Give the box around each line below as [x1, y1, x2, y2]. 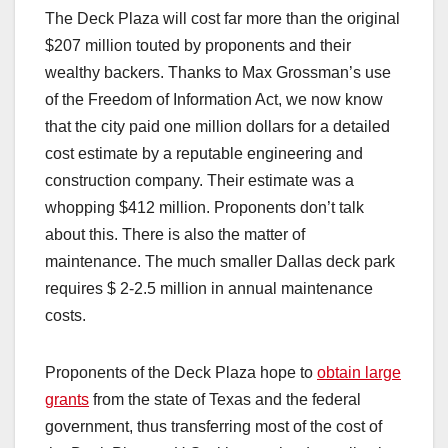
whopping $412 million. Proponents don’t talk [45, 199, 364, 217]
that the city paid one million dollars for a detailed [45, 118, 390, 136]
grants [45, 391, 89, 409]
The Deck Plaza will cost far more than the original [45, 10, 400, 28]
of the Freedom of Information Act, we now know [45, 91, 383, 109]
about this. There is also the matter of [45, 226, 305, 244]
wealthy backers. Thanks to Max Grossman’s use [45, 64, 391, 82]
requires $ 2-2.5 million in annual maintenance [45, 280, 373, 298]
